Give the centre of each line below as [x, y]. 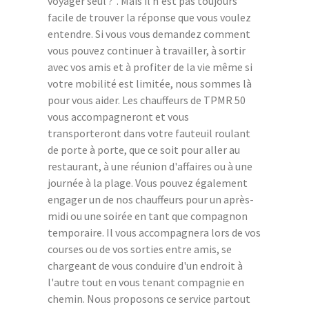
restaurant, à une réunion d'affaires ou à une [150, 166]
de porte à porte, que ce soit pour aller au [144, 149]
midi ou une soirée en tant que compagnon [148, 216]
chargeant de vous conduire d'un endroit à [145, 265]
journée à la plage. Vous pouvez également [148, 182]
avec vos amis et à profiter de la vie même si [150, 67]
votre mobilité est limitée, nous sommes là [150, 83]
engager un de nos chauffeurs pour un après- [151, 199]
